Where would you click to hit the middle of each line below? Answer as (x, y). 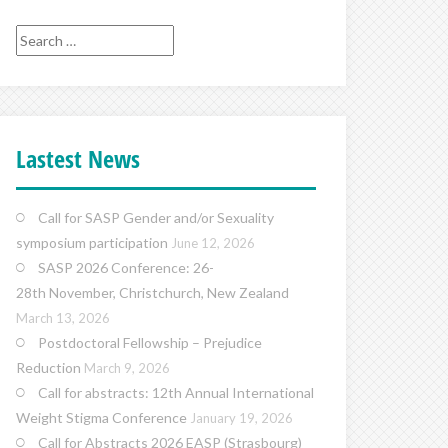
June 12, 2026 (213, 242)
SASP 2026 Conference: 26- (126, 267)
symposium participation (92, 242)
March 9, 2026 (127, 367)
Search (36, 36)
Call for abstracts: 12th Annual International (176, 392)
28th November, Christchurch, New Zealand (152, 292)
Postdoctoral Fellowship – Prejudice (150, 342)
